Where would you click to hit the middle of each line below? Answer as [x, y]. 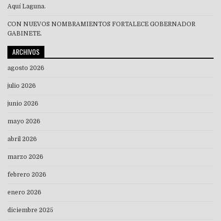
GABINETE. [25, 34]
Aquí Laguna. [27, 7]
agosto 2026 [26, 68]
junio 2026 [23, 104]
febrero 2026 [27, 175]
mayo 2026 [24, 122]
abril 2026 [22, 139]
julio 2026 [22, 86]
